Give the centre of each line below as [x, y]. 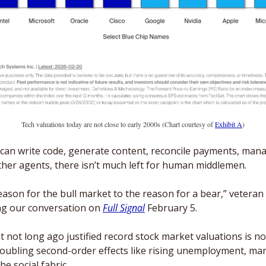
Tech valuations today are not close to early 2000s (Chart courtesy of [118, 124]
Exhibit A [229, 124]
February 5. [171, 208]
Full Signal [124, 208]
